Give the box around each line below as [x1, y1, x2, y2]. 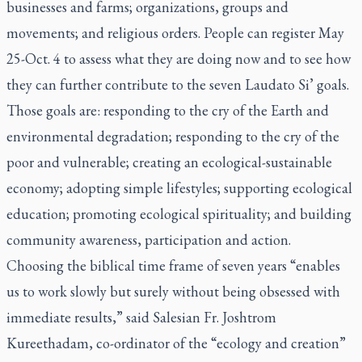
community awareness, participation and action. [6, 230, 291, 249]
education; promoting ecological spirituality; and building [6, 204, 351, 223]
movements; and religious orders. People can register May [6, 23, 344, 42]
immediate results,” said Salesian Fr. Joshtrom [6, 308, 276, 326]
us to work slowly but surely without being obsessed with [6, 282, 340, 301]
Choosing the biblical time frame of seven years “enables [6, 256, 340, 275]
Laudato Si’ [245, 75, 317, 94]
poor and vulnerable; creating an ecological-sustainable [6, 153, 332, 171]
